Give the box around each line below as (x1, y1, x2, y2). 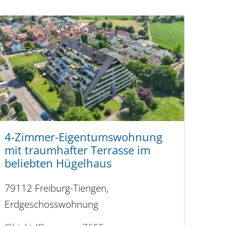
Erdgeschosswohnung (4, 197, 98, 211)
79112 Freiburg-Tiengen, (4, 181, 108, 195)
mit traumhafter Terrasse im (4, 142, 150, 158)
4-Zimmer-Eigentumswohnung (4, 129, 162, 145)
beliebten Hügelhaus (4, 155, 111, 172)
